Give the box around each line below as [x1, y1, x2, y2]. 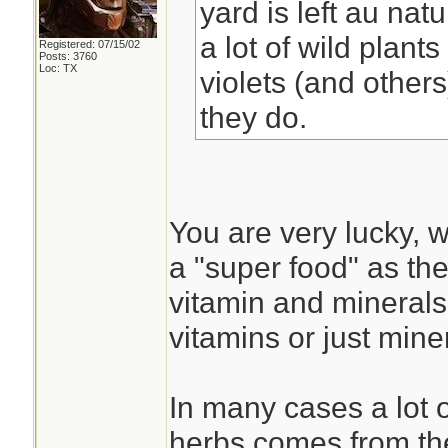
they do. [200, 100, 308, 134]
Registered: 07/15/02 [38, 38, 140, 50]
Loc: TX [38, 62, 77, 74]
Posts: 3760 [38, 50, 97, 62]
